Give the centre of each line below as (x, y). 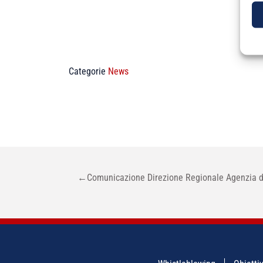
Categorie (88, 71)
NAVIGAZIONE (45, 171)
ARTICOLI (33, 186)
